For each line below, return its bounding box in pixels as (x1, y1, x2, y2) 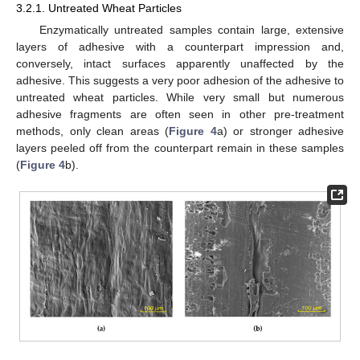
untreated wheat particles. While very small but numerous (16, 90, 344, 104)
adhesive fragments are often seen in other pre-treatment (16, 107, 344, 121)
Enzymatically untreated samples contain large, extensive (39, 22, 344, 36)
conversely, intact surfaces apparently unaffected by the (16, 56, 344, 70)
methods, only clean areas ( (16, 124, 169, 137)
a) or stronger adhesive (216, 124, 344, 137)
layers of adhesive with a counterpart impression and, (16, 39, 344, 53)
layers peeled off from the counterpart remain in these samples (16, 141, 344, 154)
